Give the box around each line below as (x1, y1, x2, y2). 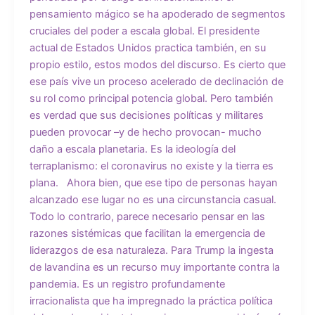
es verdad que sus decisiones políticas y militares (29, 109, 264, 122)
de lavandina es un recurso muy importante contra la (29, 261, 280, 274)
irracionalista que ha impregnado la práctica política (29, 295, 273, 308)
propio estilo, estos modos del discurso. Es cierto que (29, 58, 285, 72)
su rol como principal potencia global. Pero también (29, 92, 274, 105)
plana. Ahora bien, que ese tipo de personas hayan (29, 176, 278, 190)
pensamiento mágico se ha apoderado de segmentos (29, 8, 285, 21)
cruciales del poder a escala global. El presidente (29, 25, 259, 38)
